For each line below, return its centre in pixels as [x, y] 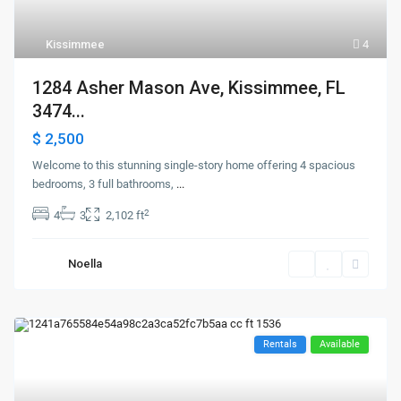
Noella [85, 264]
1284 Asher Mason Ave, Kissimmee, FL [189, 88]
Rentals [280, 345]
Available [339, 345]
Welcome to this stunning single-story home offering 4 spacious [194, 166]
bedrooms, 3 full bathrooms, [105, 184]
